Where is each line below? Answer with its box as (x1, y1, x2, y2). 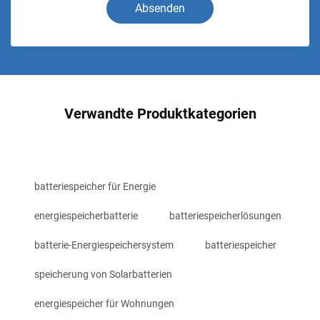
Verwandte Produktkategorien (64, 105, 256, 122)
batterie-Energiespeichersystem (34, 239, 174, 251)
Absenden (135, 1, 185, 15)
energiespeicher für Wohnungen (34, 298, 174, 309)
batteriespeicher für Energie (34, 181, 156, 192)
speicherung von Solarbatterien (34, 269, 172, 280)
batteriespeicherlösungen (169, 210, 281, 221)
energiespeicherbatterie (34, 210, 138, 221)
